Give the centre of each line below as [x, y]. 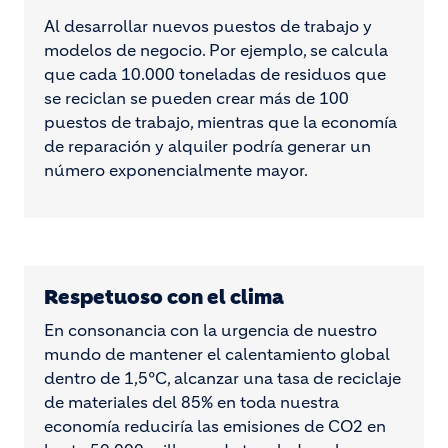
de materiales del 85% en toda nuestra [191, 402]
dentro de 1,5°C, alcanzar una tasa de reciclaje [222, 378]
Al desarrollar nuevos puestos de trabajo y [208, 26]
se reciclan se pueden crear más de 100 [196, 98]
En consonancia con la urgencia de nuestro [210, 330]
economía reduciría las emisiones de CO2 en [215, 426]
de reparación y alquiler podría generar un [207, 146]
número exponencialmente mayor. [176, 170]
